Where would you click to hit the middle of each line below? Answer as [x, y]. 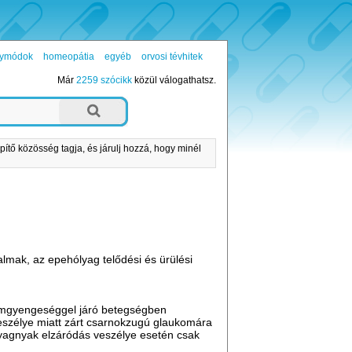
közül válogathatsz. [174, 81]
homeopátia [69, 57]
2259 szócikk [104, 81]
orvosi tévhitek [172, 57]
